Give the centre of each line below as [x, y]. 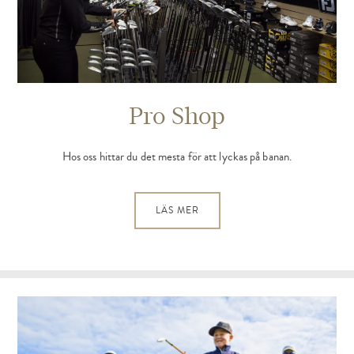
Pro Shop [177, 117]
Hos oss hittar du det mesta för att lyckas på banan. [177, 157]
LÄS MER [177, 210]
